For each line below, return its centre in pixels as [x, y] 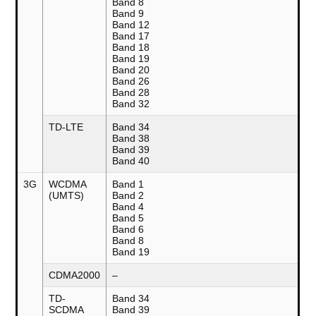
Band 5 [128, 218]
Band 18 [131, 48]
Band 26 [131, 81]
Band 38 [131, 139]
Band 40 [131, 161]
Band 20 [131, 70]
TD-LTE [66, 127]
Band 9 [128, 14]
